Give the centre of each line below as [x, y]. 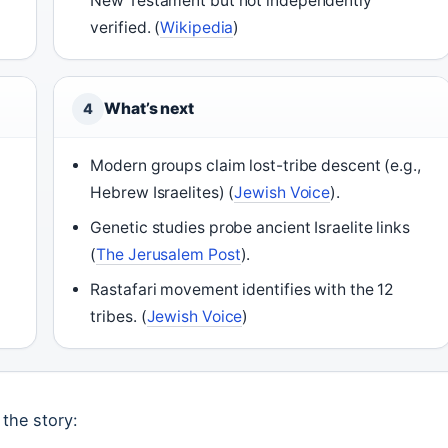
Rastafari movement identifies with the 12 [242, 289]
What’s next [149, 108]
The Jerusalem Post [168, 254]
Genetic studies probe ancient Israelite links [250, 227]
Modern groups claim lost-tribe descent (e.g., [255, 165]
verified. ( [125, 27]
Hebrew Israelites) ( [162, 192]
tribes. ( [118, 316]
